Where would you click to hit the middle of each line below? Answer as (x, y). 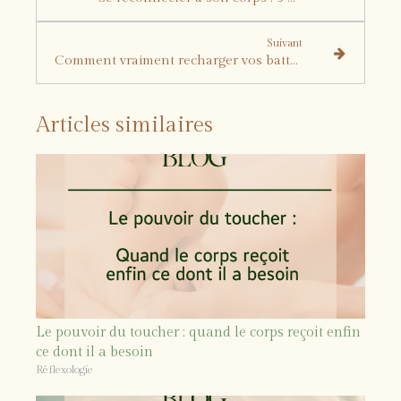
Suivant (285, 43)
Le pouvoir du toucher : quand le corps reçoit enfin (198, 333)
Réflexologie (64, 370)
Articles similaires (124, 125)
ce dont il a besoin (94, 352)
